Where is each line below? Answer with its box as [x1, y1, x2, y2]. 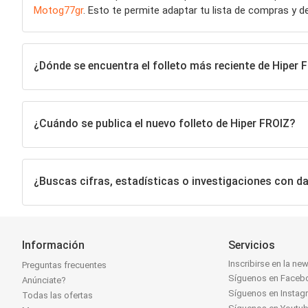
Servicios [228, 239, 276, 252]
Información [22, 239, 85, 252]
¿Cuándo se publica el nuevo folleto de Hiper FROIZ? [34, 116, 295, 130]
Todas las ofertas [22, 290, 93, 300]
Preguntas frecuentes [22, 260, 107, 270]
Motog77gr [34, 4, 83, 16]
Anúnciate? [22, 275, 66, 285]
